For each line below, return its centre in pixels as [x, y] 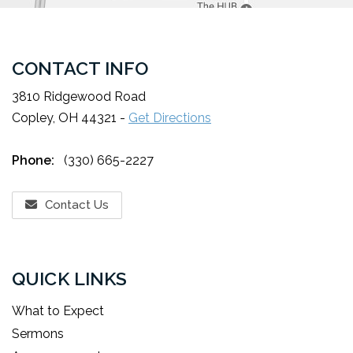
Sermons [38, 334]
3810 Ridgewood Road [79, 97]
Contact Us [77, 205]
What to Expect [58, 311]
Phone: [35, 160]
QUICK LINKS [70, 279]
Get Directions [170, 118]
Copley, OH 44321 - [70, 118]
